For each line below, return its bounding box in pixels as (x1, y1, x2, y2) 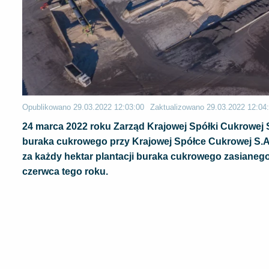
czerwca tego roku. (22, 166, 108, 177)
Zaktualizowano (150, 102, 207, 112)
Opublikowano (22, 102, 73, 112)
